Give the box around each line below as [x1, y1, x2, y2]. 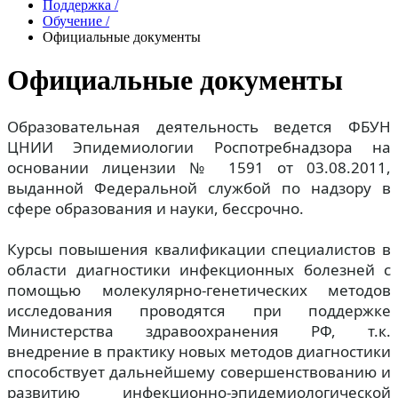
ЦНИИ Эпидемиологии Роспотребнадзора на [7, 136, 391, 157]
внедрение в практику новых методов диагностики [7, 340, 391, 362]
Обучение [43, 13, 102, 28]
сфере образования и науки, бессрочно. [7, 197, 304, 219]
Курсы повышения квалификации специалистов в [7, 238, 391, 259]
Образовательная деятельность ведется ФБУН [7, 115, 391, 137]
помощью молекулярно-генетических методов [7, 279, 391, 300]
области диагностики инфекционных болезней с [7, 259, 391, 280]
